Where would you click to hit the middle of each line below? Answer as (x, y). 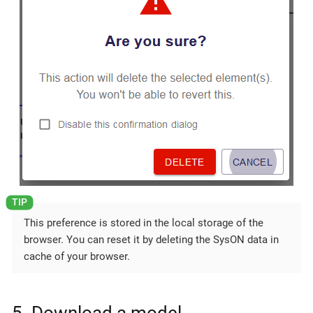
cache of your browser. (77, 256)
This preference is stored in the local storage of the (144, 223)
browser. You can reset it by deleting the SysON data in (151, 239)
